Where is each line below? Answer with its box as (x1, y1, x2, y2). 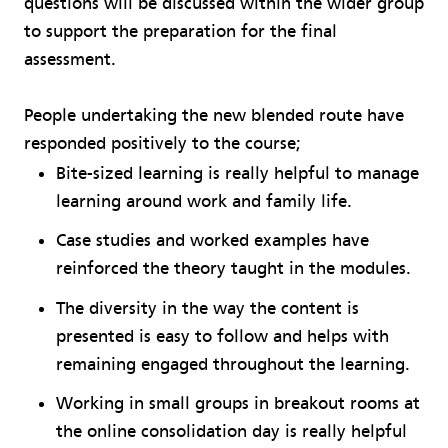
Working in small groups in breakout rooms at (56, 393, 420, 414)
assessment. (24, 49, 116, 71)
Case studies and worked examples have (56, 230, 369, 252)
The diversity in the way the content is (56, 297, 359, 319)
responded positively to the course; (24, 133, 301, 155)
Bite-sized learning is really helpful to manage (56, 162, 419, 184)
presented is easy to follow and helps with (56, 325, 389, 347)
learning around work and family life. (56, 190, 352, 212)
